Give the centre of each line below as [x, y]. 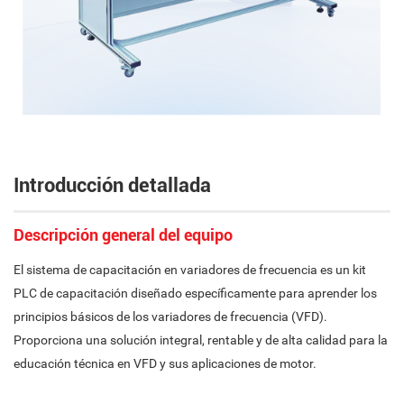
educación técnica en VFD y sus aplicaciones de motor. [166, 363]
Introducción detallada [112, 185]
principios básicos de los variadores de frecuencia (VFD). [170, 317]
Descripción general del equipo [123, 235]
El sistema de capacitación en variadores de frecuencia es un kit [190, 270]
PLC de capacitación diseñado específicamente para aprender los [195, 293]
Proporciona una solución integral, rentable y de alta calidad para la [201, 340]
